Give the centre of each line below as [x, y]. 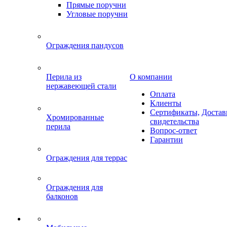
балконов [62, 196]
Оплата [163, 94]
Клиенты [166, 103]
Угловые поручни [97, 14]
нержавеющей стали [81, 86]
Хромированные [75, 117]
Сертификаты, [175, 112]
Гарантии [166, 140]
